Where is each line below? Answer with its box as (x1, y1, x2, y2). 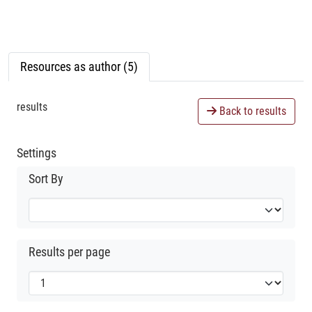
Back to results (217, 104, 286, 118)
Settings (17, 145, 56, 160)
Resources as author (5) (20, 58, 138, 74)
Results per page (29, 244, 110, 259)
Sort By (29, 171, 63, 186)
